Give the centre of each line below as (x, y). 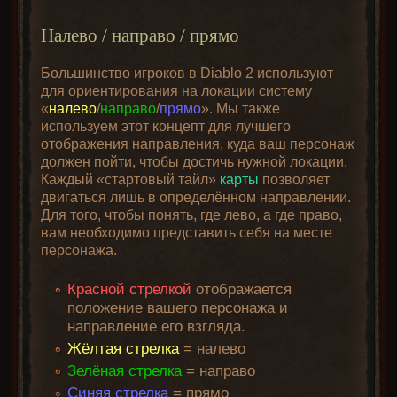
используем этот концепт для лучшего (166, 126)
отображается (242, 289)
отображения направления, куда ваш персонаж (198, 144)
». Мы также (241, 108)
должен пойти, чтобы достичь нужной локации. (195, 161)
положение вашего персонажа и (178, 308)
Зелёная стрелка (125, 371)
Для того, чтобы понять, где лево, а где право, (192, 214)
